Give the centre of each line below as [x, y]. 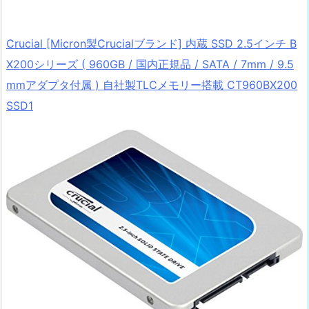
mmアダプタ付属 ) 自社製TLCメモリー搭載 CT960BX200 [152, 84]
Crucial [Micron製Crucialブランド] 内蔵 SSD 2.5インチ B [151, 43]
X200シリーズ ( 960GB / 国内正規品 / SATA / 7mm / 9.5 [150, 64]
